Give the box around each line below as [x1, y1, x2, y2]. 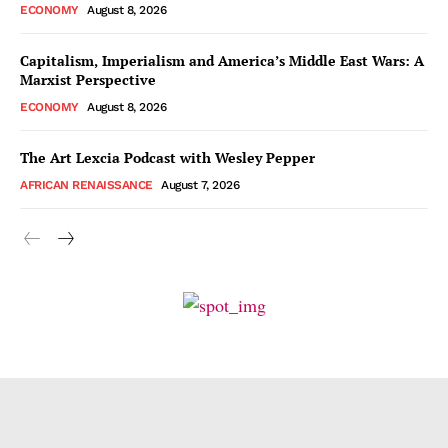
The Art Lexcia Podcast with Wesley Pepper [20, 147, 315, 167]
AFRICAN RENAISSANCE [20, 177, 153, 192]
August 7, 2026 [161, 177, 239, 192]
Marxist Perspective [20, 69, 156, 89]
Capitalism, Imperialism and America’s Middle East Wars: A [20, 50, 424, 70]
